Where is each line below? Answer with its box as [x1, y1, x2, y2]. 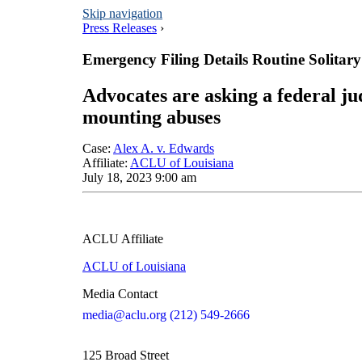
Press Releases [82, 21, 157, 35]
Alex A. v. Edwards [113, 141, 214, 155]
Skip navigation [82, 6, 162, 20]
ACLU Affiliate [82, 231, 163, 246]
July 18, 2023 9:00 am [82, 170, 196, 184]
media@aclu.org [82, 307, 166, 322]
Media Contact [82, 286, 158, 301]
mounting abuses [82, 106, 221, 128]
